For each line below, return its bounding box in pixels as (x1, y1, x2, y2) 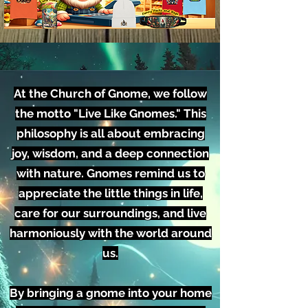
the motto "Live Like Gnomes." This (14, 107, 206, 121)
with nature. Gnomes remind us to (16, 166, 205, 181)
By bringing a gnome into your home (9, 286, 212, 300)
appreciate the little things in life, (18, 186, 203, 201)
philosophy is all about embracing (16, 126, 205, 141)
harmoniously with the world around (9, 226, 212, 241)
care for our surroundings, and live (14, 206, 206, 221)
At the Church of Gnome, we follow (14, 87, 207, 101)
